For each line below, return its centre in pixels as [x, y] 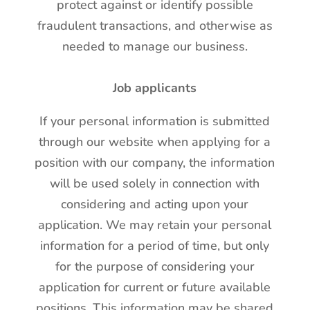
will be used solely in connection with [155, 183]
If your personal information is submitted [155, 121]
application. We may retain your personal [155, 225]
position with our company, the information [155, 163]
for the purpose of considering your [155, 266]
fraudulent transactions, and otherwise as [155, 26]
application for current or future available [155, 287]
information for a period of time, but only [155, 246]
